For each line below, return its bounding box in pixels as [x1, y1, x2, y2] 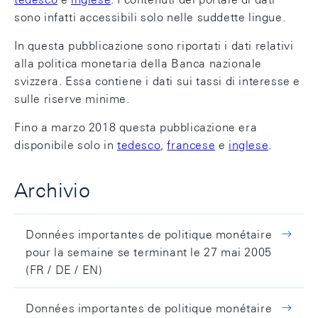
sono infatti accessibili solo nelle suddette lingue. [14, 11, 286, 24]
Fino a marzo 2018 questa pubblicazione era [14, 121, 258, 134]
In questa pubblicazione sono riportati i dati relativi [14, 39, 294, 53]
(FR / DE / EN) [26, 263, 103, 277]
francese [167, 138, 216, 152]
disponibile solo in [14, 138, 117, 152]
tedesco [117, 138, 161, 152]
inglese [229, 138, 269, 152]
